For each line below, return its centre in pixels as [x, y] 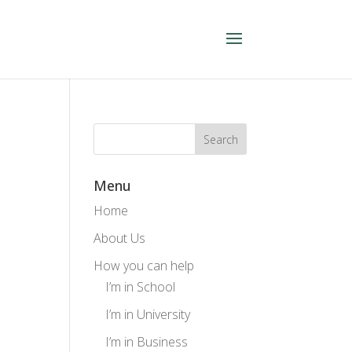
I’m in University [148, 314]
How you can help [144, 266]
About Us [120, 238]
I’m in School [141, 287]
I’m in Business [147, 342]
